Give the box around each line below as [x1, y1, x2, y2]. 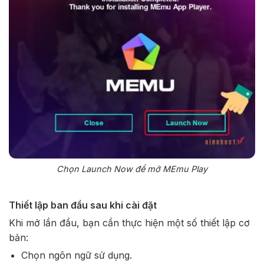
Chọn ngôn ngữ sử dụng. [21, 249, 132, 261]
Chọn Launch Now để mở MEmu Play [57, 163, 207, 174]
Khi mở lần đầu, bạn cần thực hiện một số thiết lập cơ [9, 216, 250, 229]
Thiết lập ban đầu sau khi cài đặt [9, 199, 157, 211]
